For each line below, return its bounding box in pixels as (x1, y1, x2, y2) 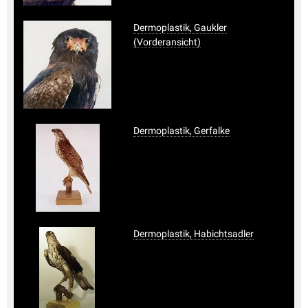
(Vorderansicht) (133, 36, 201, 47)
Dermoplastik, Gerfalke (133, 124, 230, 136)
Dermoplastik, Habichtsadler (133, 228, 254, 239)
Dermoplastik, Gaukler (133, 21, 227, 33)
